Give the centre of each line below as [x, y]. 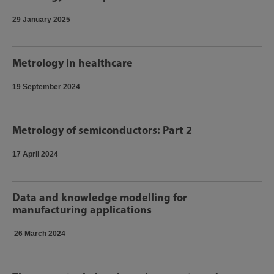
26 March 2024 [40, 234]
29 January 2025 [41, 20]
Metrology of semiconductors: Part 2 [102, 130]
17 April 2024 [35, 154]
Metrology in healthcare [72, 63]
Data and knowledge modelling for [100, 197]
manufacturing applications [83, 209]
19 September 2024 [46, 87]
